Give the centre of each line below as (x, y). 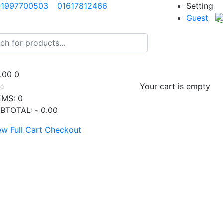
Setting (200, 6)
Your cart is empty (175, 86)
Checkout (63, 130)
